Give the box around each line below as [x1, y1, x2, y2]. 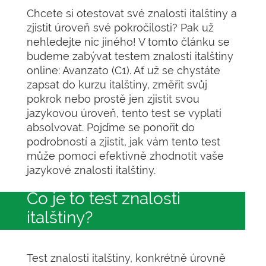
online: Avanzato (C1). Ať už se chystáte [27, 64, 220, 77]
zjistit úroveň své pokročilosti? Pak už [27, 21, 214, 34]
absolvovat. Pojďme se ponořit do [27, 121, 195, 134]
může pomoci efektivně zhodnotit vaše [27, 150, 224, 162]
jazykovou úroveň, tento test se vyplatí [27, 107, 221, 119]
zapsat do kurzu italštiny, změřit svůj [27, 78, 207, 91]
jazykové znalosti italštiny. [27, 164, 156, 176]
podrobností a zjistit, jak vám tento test [27, 135, 220, 148]
